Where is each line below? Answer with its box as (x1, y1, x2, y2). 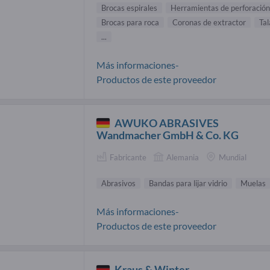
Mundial (219, 152, 246, 162)
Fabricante (110, 152, 146, 162)
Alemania (166, 152, 199, 162)
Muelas (240, 178, 266, 189)
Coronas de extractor (172, 17, 246, 27)
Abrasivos (101, 178, 136, 189)
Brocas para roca (101, 17, 159, 27)
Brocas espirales (101, 2, 157, 13)
